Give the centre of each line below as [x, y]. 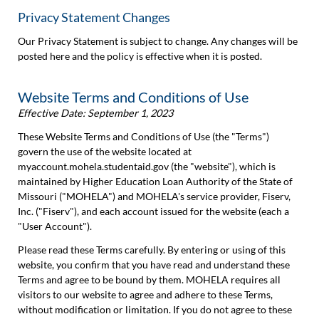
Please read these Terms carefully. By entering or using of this [152, 250]
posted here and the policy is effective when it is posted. [140, 56]
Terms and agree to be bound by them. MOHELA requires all [149, 279]
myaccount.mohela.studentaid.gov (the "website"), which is [147, 166]
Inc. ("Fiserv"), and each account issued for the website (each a [153, 211]
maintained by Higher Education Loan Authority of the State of [155, 181]
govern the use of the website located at [105, 151]
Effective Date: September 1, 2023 [95, 113]
